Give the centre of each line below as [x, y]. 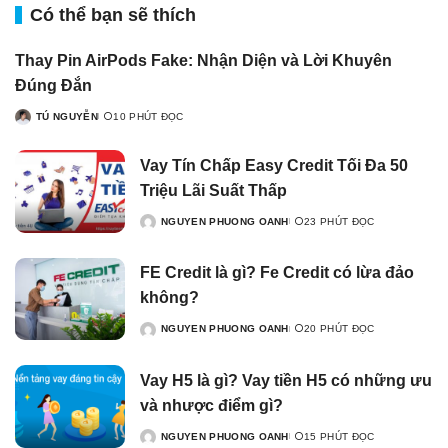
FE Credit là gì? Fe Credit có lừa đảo [277, 273]
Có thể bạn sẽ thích [113, 14]
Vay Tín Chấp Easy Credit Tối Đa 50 [274, 165]
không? [169, 298]
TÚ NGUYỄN [67, 116]
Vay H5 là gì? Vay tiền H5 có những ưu [286, 380]
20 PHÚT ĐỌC [339, 329]
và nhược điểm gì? [211, 405]
